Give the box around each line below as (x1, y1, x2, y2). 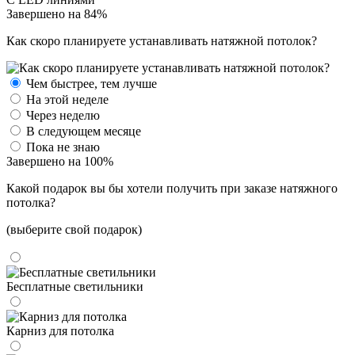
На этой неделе (26, 93, 109, 107)
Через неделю (26, 109, 100, 123)
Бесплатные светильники (6, 280, 143, 294)
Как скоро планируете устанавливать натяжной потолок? (6, 34, 317, 48)
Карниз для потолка (6, 324, 114, 338)
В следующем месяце (26, 124, 141, 139)
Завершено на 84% (6, 7, 107, 21)
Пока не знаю (26, 140, 100, 155)
